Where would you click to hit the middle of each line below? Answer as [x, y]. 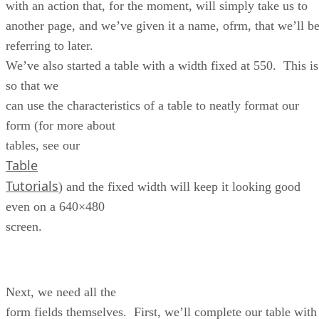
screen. [24, 226]
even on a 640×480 [55, 206]
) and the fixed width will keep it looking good [179, 186]
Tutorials [32, 185]
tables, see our [43, 145]
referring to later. [51, 45]
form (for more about [61, 125]
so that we [32, 85]
